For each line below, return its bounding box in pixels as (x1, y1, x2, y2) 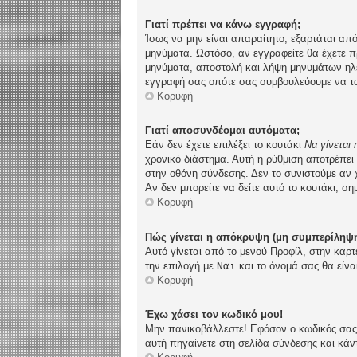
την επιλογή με (145, 259, 217, 272)
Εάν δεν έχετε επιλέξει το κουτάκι (145, 139, 304, 151)
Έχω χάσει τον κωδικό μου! (145, 308, 283, 320)
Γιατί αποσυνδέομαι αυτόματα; (145, 124, 300, 137)
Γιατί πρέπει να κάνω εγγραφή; (145, 18, 300, 31)
